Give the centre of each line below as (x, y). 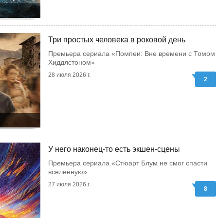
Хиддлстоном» (72, 62)
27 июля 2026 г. (69, 184)
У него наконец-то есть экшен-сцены (114, 149)
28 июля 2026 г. (69, 75)
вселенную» (68, 172)
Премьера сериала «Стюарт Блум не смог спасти (128, 163)
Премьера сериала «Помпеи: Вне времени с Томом (132, 54)
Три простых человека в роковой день (117, 40)
